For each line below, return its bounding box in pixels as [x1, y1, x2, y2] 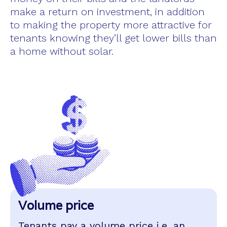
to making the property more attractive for [10, 18, 212, 31]
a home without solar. [10, 45, 113, 57]
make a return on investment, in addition [10, 5, 205, 18]
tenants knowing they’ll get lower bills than [10, 31, 217, 44]
